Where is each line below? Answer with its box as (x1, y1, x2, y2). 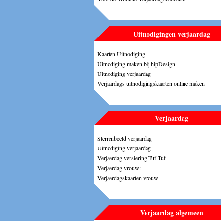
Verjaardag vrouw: (97, 163, 141, 172)
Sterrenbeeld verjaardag (97, 134, 152, 142)
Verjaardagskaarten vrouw (97, 173, 158, 182)
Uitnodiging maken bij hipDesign (97, 59, 175, 68)
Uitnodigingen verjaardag (133, 28, 210, 39)
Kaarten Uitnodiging (97, 49, 145, 58)
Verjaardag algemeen (140, 207, 203, 218)
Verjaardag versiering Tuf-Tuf (97, 153, 166, 162)
